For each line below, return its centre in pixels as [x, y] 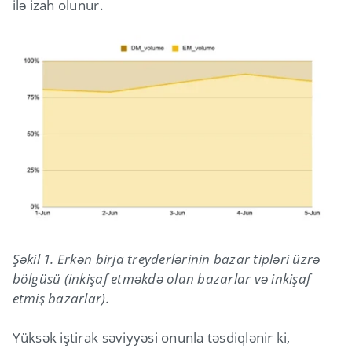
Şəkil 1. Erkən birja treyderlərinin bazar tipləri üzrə [166, 258]
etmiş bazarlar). [60, 298]
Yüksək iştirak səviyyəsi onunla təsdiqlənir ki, [151, 337]
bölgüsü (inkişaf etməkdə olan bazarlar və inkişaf [161, 278]
